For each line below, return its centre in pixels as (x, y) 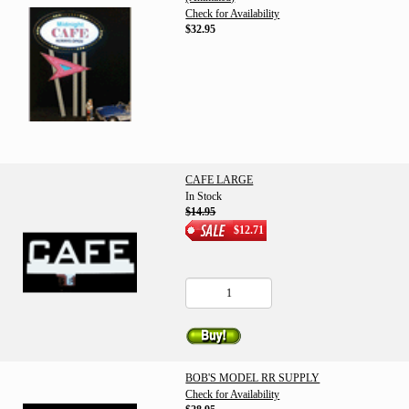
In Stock (204, 196)
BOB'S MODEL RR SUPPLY (253, 378)
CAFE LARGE (220, 180)
